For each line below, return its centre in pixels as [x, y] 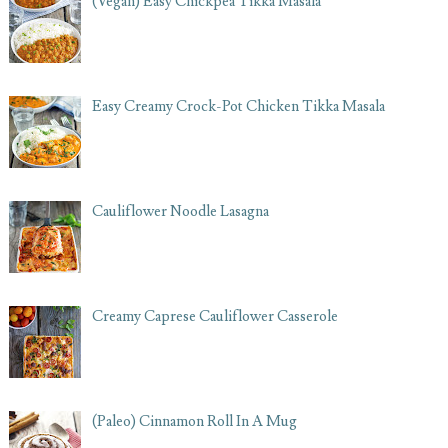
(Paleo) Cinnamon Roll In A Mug [194, 422]
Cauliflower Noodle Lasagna [180, 212]
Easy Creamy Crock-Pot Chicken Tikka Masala [238, 107]
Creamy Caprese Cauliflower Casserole [214, 317]
